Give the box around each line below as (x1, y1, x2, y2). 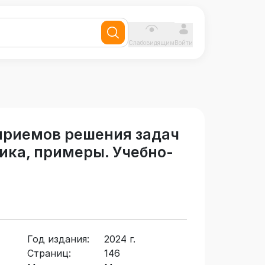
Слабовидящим (128, 39, 174, 46)
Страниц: (27, 247, 71, 260)
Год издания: (27, 233, 89, 245)
